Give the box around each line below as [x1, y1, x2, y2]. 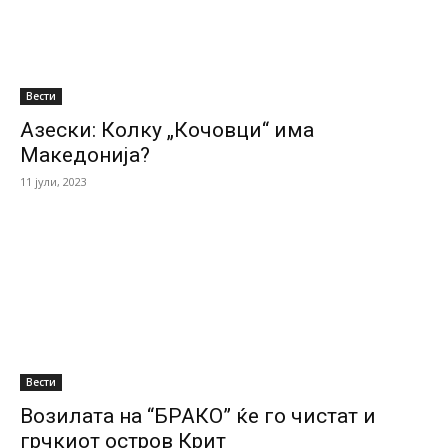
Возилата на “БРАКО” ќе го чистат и [20, 404, 376, 428]
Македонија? [20, 143, 150, 167]
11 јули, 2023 [20, 174, 87, 189]
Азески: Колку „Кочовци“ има [20, 118, 314, 142]
